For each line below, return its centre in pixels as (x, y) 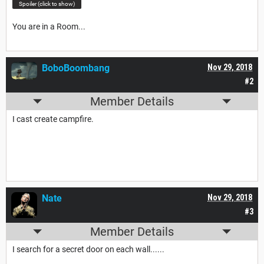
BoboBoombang (76, 68)
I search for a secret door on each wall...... (88, 250)
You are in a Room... (49, 27)
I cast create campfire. (53, 119)
